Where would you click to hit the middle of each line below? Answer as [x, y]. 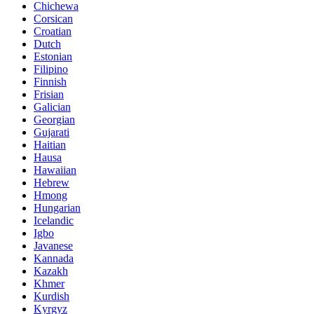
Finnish [50, 82]
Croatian [53, 32]
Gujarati [52, 132]
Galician [52, 107]
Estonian [53, 57]
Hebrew [52, 183]
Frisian [49, 95]
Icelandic [54, 221]
